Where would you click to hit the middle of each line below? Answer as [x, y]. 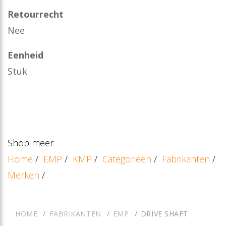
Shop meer [31, 143]
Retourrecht [36, 14]
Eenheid [25, 55]
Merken [23, 175]
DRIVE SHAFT [164, 213]
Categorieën [127, 159]
